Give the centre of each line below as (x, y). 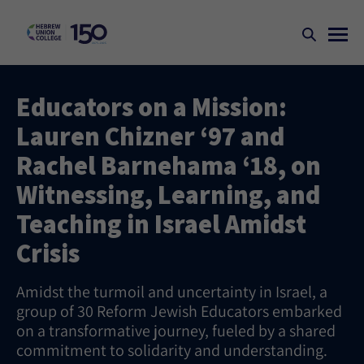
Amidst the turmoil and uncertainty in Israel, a (172, 292)
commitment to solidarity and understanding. (172, 350)
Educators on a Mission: (152, 106)
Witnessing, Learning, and (168, 194)
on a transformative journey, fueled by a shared (176, 331)
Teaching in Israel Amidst (161, 223)
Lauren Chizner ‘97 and (150, 136)
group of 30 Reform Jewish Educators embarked (179, 311)
